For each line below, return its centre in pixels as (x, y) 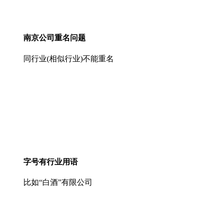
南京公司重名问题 (54, 38)
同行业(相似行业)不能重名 (69, 58)
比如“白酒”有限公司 (58, 182)
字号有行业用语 (51, 162)
